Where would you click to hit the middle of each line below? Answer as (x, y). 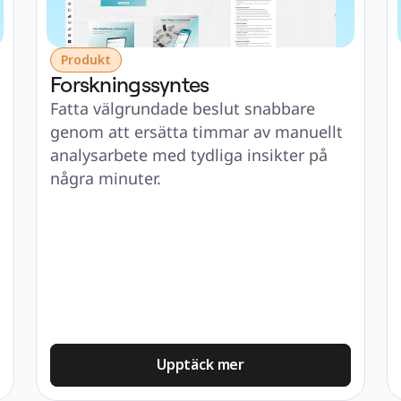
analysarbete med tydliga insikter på (189, 155)
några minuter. (106, 178)
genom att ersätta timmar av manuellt (196, 132)
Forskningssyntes (130, 84)
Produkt (86, 60)
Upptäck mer (200, 364)
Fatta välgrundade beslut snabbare (183, 108)
